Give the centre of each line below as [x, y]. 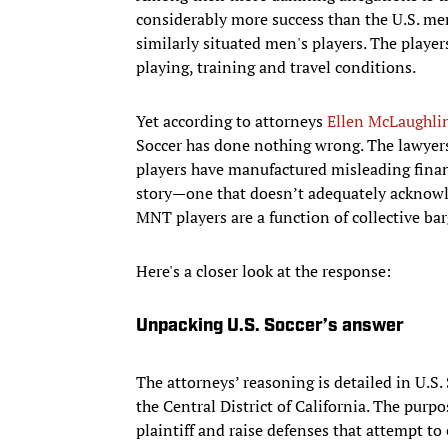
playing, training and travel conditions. [276, 66]
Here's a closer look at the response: [263, 270]
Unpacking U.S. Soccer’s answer [270, 326]
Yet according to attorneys [231, 120]
